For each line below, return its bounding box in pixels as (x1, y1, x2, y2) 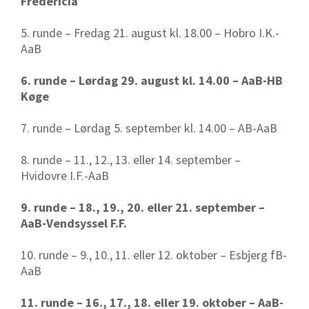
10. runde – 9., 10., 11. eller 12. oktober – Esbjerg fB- (21, 247, 287, 263)
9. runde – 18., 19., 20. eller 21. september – (21, 199, 265, 216)
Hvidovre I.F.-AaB (21, 168, 109, 184)
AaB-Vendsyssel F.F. (21, 215, 127, 232)
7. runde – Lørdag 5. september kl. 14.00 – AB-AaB (21, 120, 277, 137)
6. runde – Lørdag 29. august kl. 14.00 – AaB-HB (21, 72, 283, 89)
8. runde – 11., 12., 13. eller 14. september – (21, 152, 241, 168)
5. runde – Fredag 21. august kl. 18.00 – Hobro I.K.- (21, 25, 279, 41)
